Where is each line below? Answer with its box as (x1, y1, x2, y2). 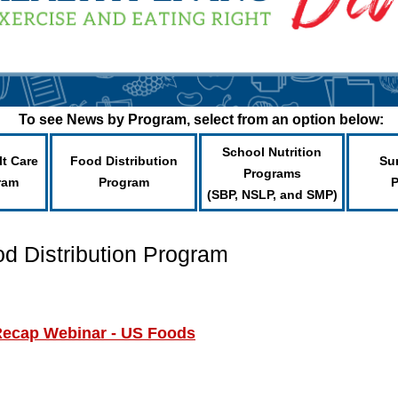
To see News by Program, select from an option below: (18, 112, 384, 127)
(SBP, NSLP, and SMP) (206, 187, 338, 202)
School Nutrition (222, 145, 322, 159)
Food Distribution (69, 154, 178, 168)
